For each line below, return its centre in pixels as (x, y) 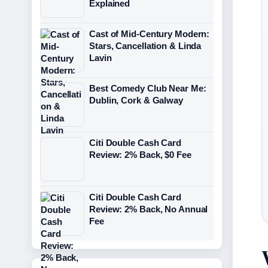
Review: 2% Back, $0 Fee (140, 155)
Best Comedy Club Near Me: (148, 88)
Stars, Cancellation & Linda (145, 46)
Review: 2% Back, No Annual (149, 209)
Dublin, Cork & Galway (136, 100)
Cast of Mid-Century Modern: (150, 34)
